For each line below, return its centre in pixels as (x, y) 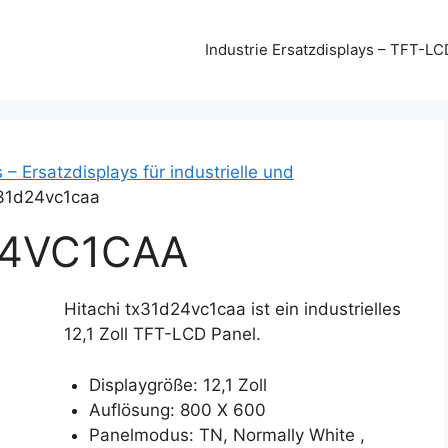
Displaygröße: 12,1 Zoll (178, 384)
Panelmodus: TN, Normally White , (227, 434)
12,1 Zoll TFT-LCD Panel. (162, 334)
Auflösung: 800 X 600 (178, 409)
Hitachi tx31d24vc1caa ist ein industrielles (232, 309)
